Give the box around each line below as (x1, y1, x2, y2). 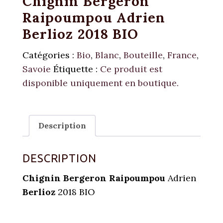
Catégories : (22, 49, 77, 61)
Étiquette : (53, 63, 100, 75)
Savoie (22, 63, 51, 75)
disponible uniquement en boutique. (22, 77, 179, 89)
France (167, 49, 197, 61)
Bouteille (123, 49, 163, 61)
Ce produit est (100, 63, 162, 75)
